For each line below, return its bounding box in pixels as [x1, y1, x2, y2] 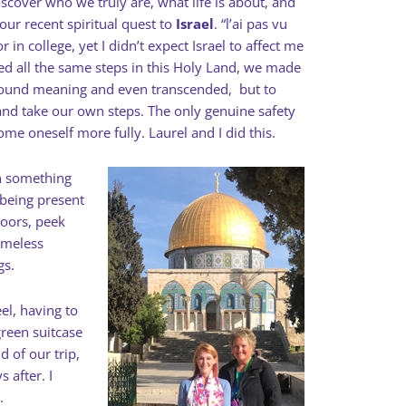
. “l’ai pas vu [214, 14, 287, 33]
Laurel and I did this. [149, 123, 275, 141]
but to [239, 80, 276, 98]
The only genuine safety [148, 101, 295, 120]
